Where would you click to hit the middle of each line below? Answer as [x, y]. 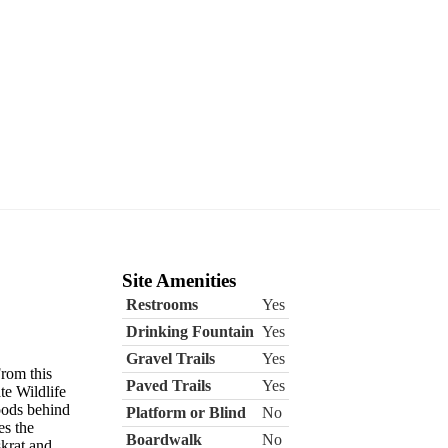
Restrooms [161, 304]
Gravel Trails [170, 358]
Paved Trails [168, 385]
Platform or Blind [185, 412]
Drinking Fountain [189, 331]
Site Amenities [178, 280]
